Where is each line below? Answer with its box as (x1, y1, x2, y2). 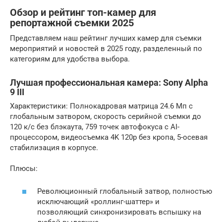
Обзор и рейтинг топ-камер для (10, 6, 156, 18)
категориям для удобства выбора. (10, 54, 130, 63)
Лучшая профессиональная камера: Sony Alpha (10, 77, 208, 88)
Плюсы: (10, 164, 38, 173)
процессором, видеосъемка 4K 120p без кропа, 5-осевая (10, 132, 208, 142)
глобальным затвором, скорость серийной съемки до (10, 111, 201, 121)
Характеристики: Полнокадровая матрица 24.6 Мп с (10, 101, 193, 111)
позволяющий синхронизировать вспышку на (37, 208, 201, 217)
